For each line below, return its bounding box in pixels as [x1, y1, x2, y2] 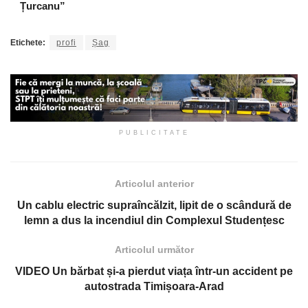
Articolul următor [114, 244, 194, 256]
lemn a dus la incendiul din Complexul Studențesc [23, 214, 285, 227]
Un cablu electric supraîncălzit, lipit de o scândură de [16, 199, 291, 212]
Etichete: [10, 37, 45, 47]
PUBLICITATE [118, 129, 190, 137]
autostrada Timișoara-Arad [84, 280, 224, 293]
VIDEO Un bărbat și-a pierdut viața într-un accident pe [15, 265, 293, 278]
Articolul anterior [114, 178, 194, 190]
